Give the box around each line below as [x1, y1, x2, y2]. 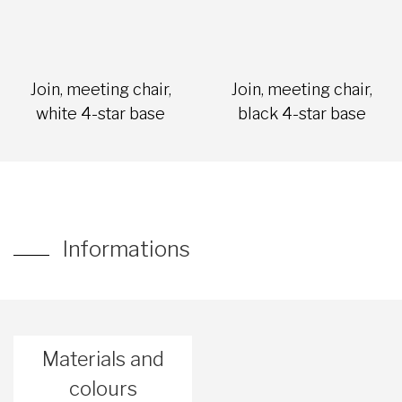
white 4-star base [36, 104, 165, 124]
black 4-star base [237, 104, 366, 124]
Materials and [41, 347, 164, 371]
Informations [63, 236, 190, 263]
